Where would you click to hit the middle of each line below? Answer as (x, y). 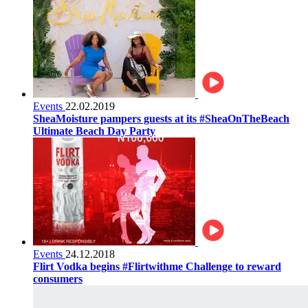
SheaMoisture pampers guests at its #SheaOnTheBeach (161, 118)
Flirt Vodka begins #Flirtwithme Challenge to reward (157, 266)
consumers (58, 278)
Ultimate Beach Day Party (94, 131)
